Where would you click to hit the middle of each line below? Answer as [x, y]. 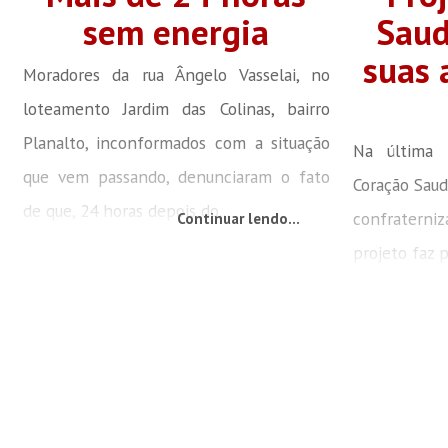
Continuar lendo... [238, 218]
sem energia [176, 31]
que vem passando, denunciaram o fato [176, 176]
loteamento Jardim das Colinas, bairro [176, 108]
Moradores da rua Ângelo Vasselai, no [176, 74]
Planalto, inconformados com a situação [176, 142]
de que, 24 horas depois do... [126, 210]
